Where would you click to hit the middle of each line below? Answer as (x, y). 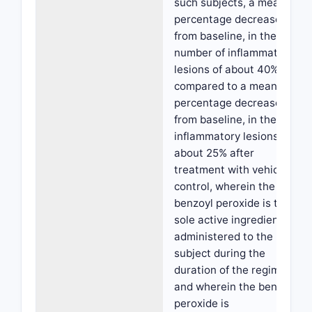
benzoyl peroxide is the (232, 203)
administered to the (224, 236)
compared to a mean (226, 86)
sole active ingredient (228, 220)
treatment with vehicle (231, 170)
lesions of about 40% (226, 69)
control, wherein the (225, 186)
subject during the (220, 253)
